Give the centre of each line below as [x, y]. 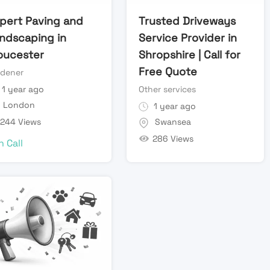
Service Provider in [188, 37]
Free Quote [168, 71]
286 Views [173, 138]
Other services [168, 89]
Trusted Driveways [187, 20]
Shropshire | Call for [190, 54]
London [19, 105]
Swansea [173, 122]
